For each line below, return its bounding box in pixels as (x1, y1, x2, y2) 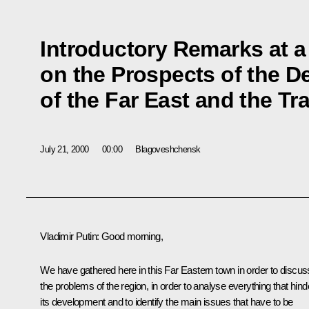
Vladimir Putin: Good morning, (40, 230, 163, 243)
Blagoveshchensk (135, 143, 201, 154)
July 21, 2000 (40, 143, 89, 154)
